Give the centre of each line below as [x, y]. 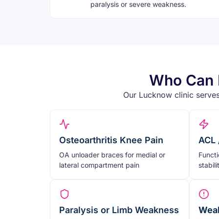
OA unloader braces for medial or [112, 155]
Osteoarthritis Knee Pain [111, 140]
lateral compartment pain [99, 165]
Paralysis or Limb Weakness [119, 210]
